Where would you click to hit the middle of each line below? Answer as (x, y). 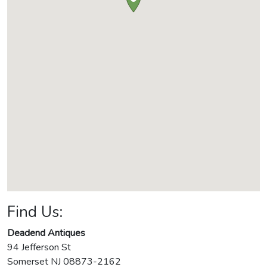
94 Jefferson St (39, 248)
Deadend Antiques (46, 233)
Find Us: (35, 212)
